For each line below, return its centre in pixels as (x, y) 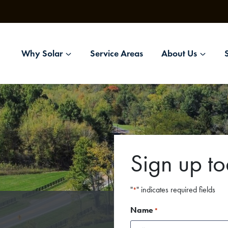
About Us (179, 53)
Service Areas (117, 53)
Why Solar (42, 53)
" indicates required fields (176, 190)
